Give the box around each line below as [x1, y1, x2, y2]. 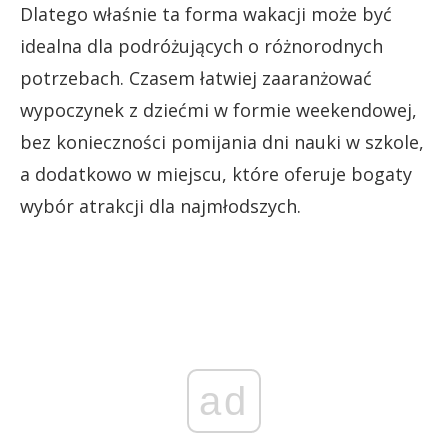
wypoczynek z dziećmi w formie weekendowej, [20, 97, 417, 122]
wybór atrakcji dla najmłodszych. [20, 193, 301, 218]
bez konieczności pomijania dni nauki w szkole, [20, 129, 424, 154]
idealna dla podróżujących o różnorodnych [20, 33, 383, 58]
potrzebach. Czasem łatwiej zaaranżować [20, 65, 372, 90]
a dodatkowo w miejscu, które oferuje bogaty [20, 161, 412, 186]
